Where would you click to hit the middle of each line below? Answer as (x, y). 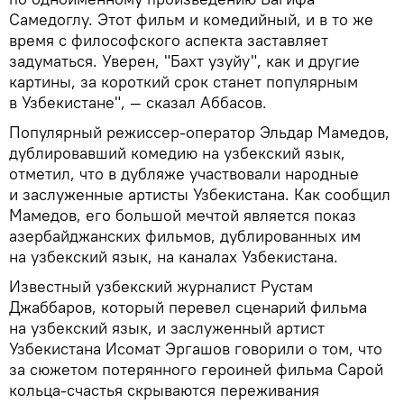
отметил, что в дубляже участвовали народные (184, 173)
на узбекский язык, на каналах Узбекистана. (174, 256)
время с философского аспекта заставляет (169, 40)
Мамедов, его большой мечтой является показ (183, 215)
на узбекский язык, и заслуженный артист (167, 327)
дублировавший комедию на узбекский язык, (177, 152)
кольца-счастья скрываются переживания (164, 390)
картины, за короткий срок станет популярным (184, 81)
